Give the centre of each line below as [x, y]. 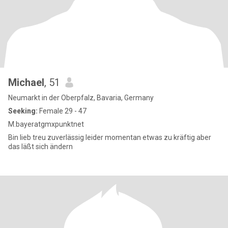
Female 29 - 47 [62, 111]
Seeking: [23, 111]
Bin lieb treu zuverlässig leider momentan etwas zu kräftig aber [20, 137]
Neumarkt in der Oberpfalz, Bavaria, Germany [81, 98]
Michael [26, 82]
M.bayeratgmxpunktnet [46, 124]
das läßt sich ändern [40, 147]
